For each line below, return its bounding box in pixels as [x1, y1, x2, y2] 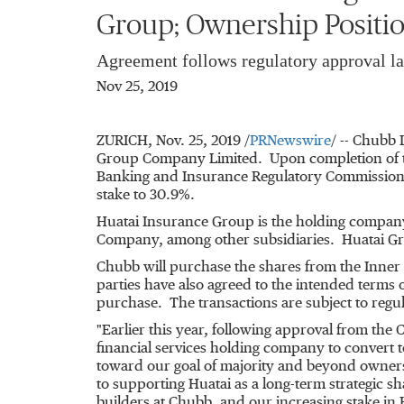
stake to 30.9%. [96, 188, 195, 203]
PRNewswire [250, 134, 331, 149]
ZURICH [96, 134, 148, 149]
